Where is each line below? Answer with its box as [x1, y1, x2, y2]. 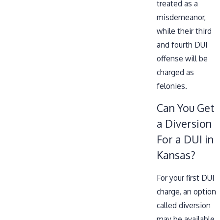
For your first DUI [157, 172, 214, 183]
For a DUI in [157, 133, 214, 146]
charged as [157, 67, 194, 77]
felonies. [157, 81, 187, 91]
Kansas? [157, 148, 195, 162]
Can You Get [157, 101, 215, 115]
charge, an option [157, 186, 216, 196]
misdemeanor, [157, 12, 206, 22]
